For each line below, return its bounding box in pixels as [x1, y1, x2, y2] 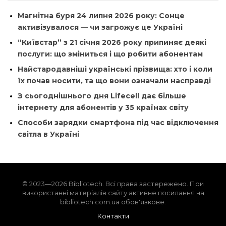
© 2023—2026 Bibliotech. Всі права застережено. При [22, 179, 204, 188]
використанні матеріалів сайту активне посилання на [22, 188, 204, 197]
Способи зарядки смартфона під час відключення [18, 118, 218, 127]
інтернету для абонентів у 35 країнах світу [18, 102, 189, 112]
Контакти [97, 211, 129, 220]
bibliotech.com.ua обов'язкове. [60, 197, 166, 206]
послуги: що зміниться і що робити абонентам [18, 49, 203, 59]
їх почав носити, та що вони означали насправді [18, 76, 211, 85]
